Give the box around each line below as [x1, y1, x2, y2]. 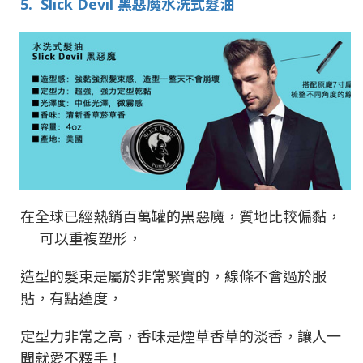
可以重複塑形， [40, 228, 142, 248]
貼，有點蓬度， [20, 288, 122, 308]
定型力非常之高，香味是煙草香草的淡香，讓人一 [20, 326, 341, 346]
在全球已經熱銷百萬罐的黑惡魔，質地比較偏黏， [20, 206, 341, 226]
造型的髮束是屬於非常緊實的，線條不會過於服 [20, 266, 327, 286]
